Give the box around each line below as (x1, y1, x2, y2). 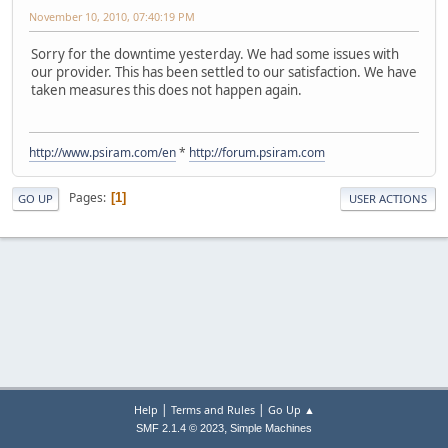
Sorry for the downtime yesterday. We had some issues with (31, 44, 399, 63)
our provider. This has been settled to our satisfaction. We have (31, 62, 417, 81)
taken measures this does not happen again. (31, 80, 302, 99)
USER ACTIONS (349, 190, 427, 206)
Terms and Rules (170, 402, 255, 417)
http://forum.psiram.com (189, 143, 325, 161)
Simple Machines (230, 422, 312, 434)
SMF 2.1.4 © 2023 (136, 422, 224, 434)
